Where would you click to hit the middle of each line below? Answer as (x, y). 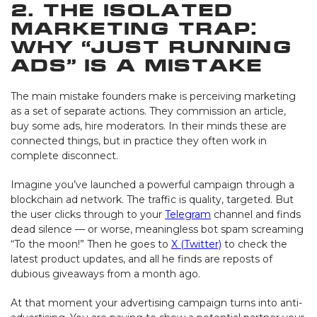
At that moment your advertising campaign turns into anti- (156, 302)
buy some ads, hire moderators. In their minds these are (149, 126)
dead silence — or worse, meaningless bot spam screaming (157, 229)
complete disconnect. (64, 155)
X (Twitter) (196, 244)
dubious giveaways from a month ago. (105, 273)
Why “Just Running (151, 47)
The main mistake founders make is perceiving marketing (153, 96)
